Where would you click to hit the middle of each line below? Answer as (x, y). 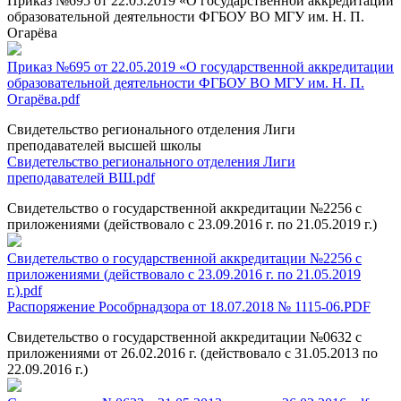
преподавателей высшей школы (104, 145)
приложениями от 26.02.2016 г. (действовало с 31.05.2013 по (192, 353)
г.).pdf (25, 290)
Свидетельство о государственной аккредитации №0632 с (184, 337)
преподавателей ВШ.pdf (81, 177)
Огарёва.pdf (43, 98)
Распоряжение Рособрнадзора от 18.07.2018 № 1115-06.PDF (189, 306)
